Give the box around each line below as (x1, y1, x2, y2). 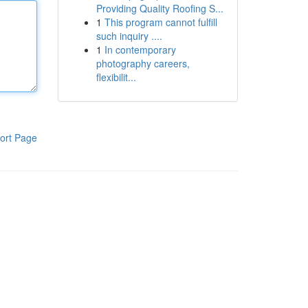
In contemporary (104, 43, 176, 56)
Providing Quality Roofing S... (96, 1, 223, 15)
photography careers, (96, 56, 190, 70)
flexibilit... (96, 70, 136, 84)
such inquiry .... (96, 29, 162, 43)
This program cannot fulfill (104, 15, 217, 29)
